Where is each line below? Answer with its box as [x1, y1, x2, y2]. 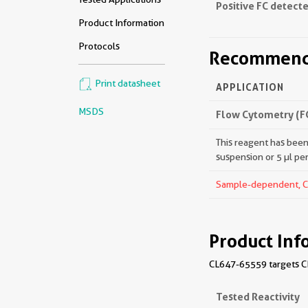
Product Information [78, 17, 164, 28]
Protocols [78, 41, 120, 52]
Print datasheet [93, 78, 160, 89]
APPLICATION [216, 81, 284, 93]
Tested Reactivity [216, 290, 300, 303]
